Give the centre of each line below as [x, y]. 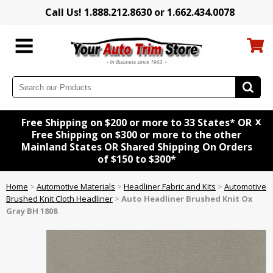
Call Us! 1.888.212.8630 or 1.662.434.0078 [140, 12]
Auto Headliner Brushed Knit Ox [187, 199]
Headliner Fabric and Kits [170, 187]
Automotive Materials [76, 187]
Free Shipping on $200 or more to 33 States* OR [136, 123]
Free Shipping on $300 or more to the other [136, 135]
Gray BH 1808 [32, 211]
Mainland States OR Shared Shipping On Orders [136, 147]
